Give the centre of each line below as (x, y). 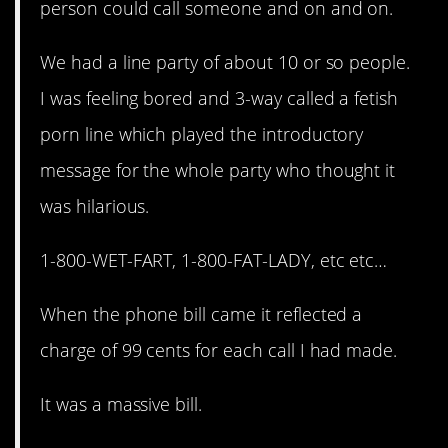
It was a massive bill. (121, 404)
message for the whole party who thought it (218, 169)
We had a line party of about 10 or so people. (225, 61)
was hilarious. (95, 205)
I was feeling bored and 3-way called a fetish (219, 97)
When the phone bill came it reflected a (201, 314)
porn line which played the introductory (202, 133)
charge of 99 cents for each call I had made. (219, 350)
